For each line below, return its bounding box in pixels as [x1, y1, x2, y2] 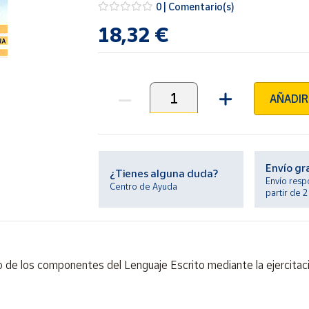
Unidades [97, 98, 143, 112]
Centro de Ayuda [110, 181, 178, 192]
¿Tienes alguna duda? [110, 167, 219, 179]
